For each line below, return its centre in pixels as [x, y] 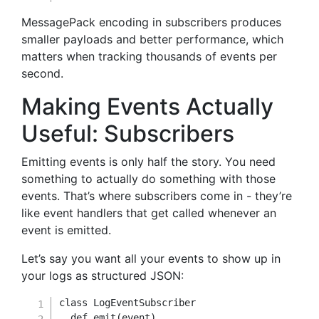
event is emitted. [66, 230]
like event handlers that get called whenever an [149, 213]
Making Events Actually [147, 106]
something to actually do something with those [148, 179]
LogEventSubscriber [145, 303]
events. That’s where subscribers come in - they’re [157, 196]
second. [42, 73]
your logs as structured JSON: [103, 276]
